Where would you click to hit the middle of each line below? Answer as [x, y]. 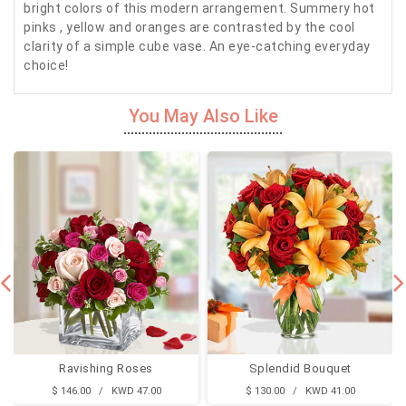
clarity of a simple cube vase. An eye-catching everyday [197, 47]
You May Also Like [203, 116]
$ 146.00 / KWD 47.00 [106, 391]
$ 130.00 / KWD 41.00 [300, 391]
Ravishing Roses [106, 368]
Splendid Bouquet [300, 368]
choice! [46, 66]
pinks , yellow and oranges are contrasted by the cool [189, 28]
